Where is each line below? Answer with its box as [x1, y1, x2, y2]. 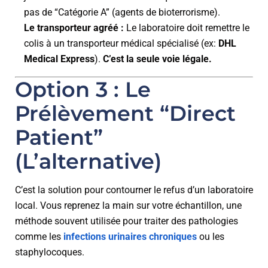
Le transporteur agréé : [24, 22, 124, 33]
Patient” [15, 124, 103, 150]
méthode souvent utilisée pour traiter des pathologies [15, 215, 238, 227]
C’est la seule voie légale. [103, 53, 212, 65]
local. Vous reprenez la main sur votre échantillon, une [15, 200, 242, 211]
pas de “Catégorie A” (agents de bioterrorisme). [24, 7, 220, 18]
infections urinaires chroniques [63, 231, 197, 242]
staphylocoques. [15, 246, 84, 258]
